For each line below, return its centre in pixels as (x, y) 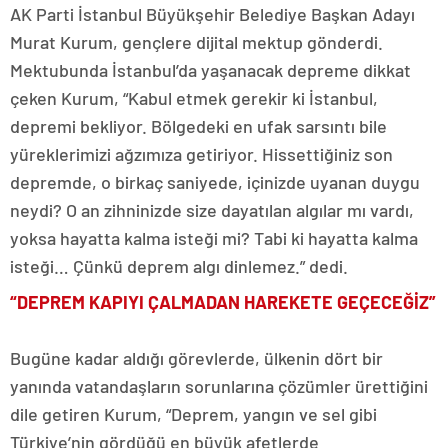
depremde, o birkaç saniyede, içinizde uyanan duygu (215, 182)
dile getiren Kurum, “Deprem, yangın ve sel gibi (193, 414)
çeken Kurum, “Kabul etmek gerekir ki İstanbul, (194, 98)
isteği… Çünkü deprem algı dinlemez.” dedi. (179, 266)
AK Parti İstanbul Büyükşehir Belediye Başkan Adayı (212, 14)
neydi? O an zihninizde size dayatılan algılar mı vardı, (212, 210)
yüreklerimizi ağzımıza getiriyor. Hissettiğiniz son (201, 154)
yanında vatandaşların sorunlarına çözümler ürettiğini (219, 386)
